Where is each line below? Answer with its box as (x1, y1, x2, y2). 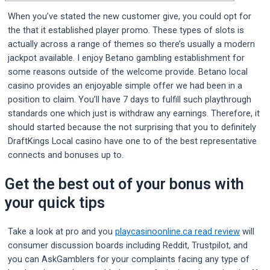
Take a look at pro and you (8, 225, 115, 237)
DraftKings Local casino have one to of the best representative (8, 136, 257, 147)
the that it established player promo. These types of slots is (8, 25, 244, 36)
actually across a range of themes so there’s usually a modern (8, 39, 255, 50)
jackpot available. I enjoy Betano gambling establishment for (8, 52, 245, 64)
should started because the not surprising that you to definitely (8, 122, 256, 133)
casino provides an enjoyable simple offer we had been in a (8, 80, 242, 92)
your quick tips (5, 194, 105, 212)
